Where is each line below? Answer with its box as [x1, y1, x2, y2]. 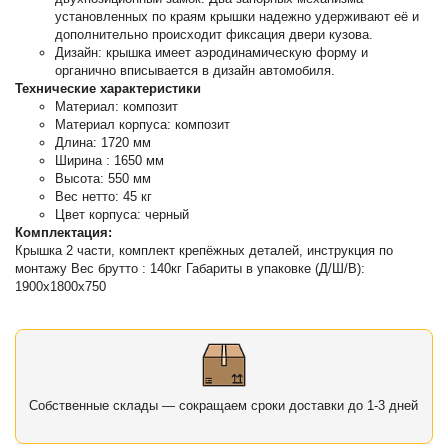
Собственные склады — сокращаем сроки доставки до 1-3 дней [29, 398, 419, 414]
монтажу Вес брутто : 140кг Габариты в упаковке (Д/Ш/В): [15, 261, 366, 277]
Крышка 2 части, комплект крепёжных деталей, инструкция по [15, 243, 394, 259]
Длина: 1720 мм [55, 135, 152, 151]
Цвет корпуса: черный [55, 207, 190, 223]
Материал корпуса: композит [55, 117, 231, 133]
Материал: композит [55, 99, 179, 115]
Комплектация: [15, 225, 113, 241]
